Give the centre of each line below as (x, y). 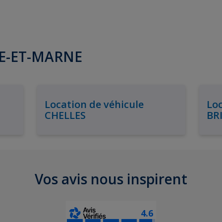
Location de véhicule (94, 104)
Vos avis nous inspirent (111, 179)
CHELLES (65, 115)
